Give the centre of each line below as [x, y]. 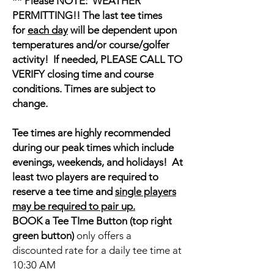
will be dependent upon [122, 30]
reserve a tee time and [64, 191]
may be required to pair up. [74, 206]
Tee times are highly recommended [91, 133]
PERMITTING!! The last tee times [87, 15]
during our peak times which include [93, 147]
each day [48, 30]
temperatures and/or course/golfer [91, 45]
